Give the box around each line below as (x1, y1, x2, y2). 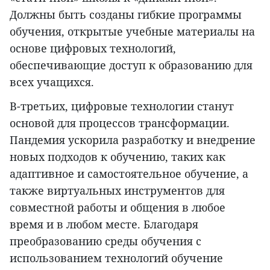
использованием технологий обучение (10, 251, 223, 266)
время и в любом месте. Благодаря (10, 217, 198, 232)
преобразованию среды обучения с (10, 234, 201, 249)
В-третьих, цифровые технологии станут (10, 99, 234, 114)
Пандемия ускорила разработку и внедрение (10, 133, 256, 148)
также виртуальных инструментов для (10, 183, 225, 198)
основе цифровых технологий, (10, 41, 176, 56)
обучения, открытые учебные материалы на (10, 24, 255, 39)
